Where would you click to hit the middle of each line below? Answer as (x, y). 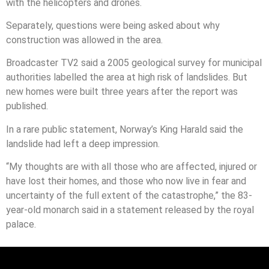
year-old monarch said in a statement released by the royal (130, 210)
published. (27, 106)
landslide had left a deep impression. (83, 144)
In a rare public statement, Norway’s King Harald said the (125, 129)
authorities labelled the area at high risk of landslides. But (127, 77)
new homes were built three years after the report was (122, 92)
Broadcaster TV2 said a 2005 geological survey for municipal (134, 63)
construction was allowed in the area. (84, 40)
